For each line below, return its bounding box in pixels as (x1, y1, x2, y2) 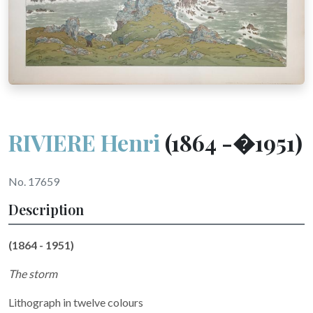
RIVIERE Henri (8, 126, 160, 157)
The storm (8, 266, 57, 280)
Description (8, 199, 84, 219)
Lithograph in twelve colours (8, 295, 143, 309)
